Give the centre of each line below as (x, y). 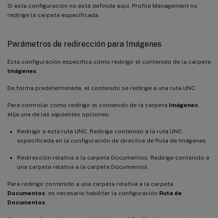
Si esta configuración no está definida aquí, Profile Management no (102, 6)
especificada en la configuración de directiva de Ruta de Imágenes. (112, 140)
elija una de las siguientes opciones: (59, 114)
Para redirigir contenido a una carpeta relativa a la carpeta (90, 184)
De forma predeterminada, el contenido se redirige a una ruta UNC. (102, 88)
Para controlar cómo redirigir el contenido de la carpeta (88, 105)
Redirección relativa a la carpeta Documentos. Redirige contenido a (113, 157)
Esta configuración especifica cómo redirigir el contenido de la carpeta (109, 62)
